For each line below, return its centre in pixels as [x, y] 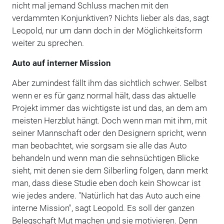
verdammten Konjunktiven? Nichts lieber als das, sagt [110, 18]
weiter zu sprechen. [48, 43]
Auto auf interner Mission [61, 63]
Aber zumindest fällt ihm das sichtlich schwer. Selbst [109, 83]
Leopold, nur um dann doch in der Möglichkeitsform [107, 30]
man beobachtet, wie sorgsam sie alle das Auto [99, 145]
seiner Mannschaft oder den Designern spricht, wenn [109, 133]
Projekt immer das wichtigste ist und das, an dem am [109, 108]
